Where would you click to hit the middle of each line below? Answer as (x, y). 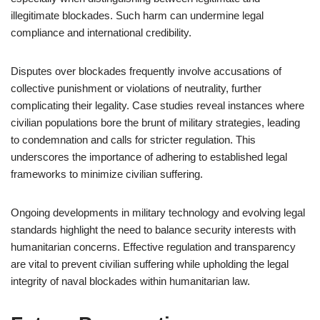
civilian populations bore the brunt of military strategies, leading (155, 122)
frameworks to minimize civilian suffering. (107, 174)
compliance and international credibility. (101, 32)
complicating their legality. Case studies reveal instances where (157, 105)
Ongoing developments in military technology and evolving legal (158, 212)
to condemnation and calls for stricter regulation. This (133, 140)
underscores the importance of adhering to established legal (149, 157)
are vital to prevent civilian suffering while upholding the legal (150, 264)
